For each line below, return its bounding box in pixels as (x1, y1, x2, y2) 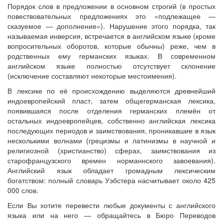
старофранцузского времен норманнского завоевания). (7, 155, 216, 165)
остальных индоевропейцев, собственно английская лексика (7, 115, 216, 125)
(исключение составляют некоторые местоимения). (7, 71, 177, 81)
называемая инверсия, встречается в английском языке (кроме (7, 31, 216, 41)
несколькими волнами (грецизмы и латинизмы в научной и (7, 135, 216, 145)
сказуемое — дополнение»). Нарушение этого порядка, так (7, 21, 216, 31)
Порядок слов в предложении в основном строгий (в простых (7, 1, 216, 11)
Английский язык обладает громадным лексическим (7, 165, 216, 175)
